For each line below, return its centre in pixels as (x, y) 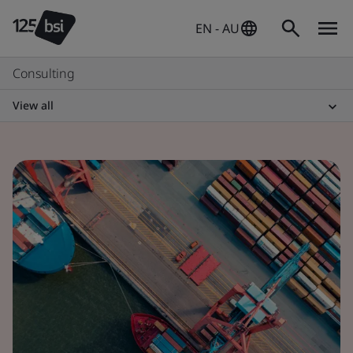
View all (33, 105)
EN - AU (217, 28)
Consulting (44, 73)
